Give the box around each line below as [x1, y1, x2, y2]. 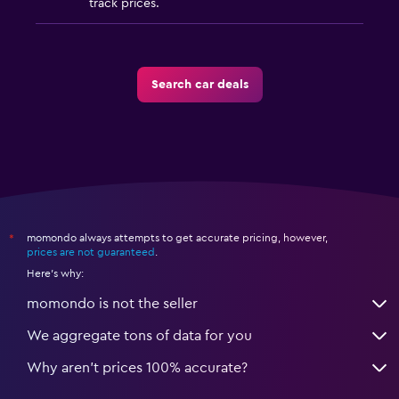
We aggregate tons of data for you [27, 329, 252, 344]
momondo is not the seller [27, 297, 198, 312]
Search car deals [151, 78, 248, 92]
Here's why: [27, 268, 84, 280]
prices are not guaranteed [27, 247, 155, 258]
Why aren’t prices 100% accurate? [27, 361, 248, 376]
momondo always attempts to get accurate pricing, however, [27, 232, 328, 244]
